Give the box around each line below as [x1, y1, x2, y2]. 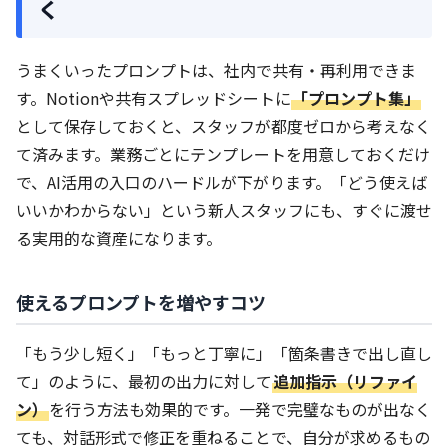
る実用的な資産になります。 [16, 225, 222, 250]
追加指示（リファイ [273, 368, 417, 393]
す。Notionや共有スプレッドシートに [16, 85, 291, 110]
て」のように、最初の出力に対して [16, 368, 272, 393]
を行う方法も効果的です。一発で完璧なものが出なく [49, 396, 431, 421]
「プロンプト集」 [292, 85, 420, 110]
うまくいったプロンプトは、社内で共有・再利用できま [16, 57, 416, 82]
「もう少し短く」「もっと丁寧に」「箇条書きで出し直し [16, 340, 432, 365]
